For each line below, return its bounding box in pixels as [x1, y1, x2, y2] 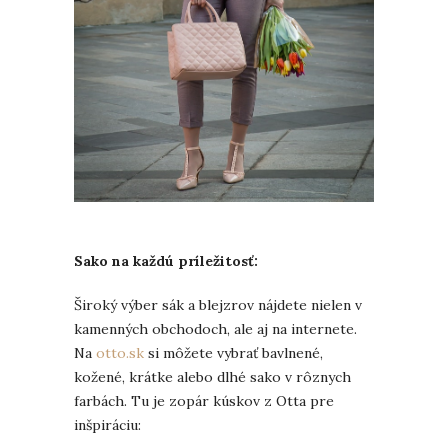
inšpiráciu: [74, 416, 141, 435]
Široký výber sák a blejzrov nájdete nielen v [74, 296, 362, 315]
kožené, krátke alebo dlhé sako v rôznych [74, 368, 351, 387]
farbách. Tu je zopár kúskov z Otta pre [74, 392, 334, 411]
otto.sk [96, 344, 144, 363]
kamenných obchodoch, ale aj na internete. [74, 320, 357, 339]
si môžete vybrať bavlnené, [144, 344, 323, 363]
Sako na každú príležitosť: [74, 252, 258, 271]
